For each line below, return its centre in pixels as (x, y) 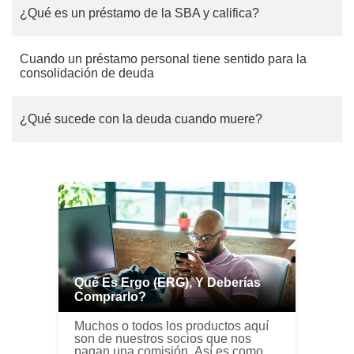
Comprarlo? (110, 296)
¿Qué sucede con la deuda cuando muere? (141, 119)
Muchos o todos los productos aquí (171, 326)
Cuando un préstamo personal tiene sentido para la (163, 58)
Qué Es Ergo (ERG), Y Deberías (168, 282)
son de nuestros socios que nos (163, 338)
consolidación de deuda (87, 73)
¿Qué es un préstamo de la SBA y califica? (139, 13)
